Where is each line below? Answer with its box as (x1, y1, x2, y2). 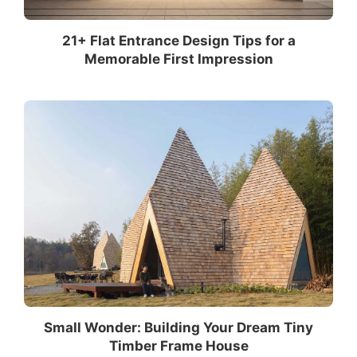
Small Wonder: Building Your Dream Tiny (44, 319, 313, 335)
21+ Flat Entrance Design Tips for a (61, 33, 296, 49)
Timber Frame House (108, 337, 249, 354)
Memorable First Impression (84, 51, 273, 67)
